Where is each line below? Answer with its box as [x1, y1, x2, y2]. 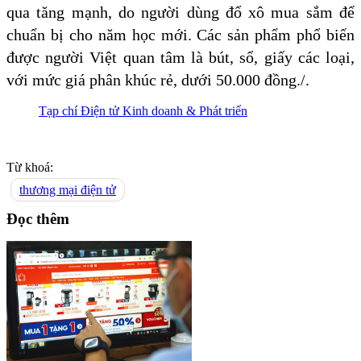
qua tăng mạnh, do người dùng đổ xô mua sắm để [6, 3, 355, 22]
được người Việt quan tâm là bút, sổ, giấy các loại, [6, 48, 355, 67]
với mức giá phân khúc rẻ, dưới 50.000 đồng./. [6, 71, 309, 89]
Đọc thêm [6, 210, 69, 227]
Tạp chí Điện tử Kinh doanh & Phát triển [39, 104, 247, 118]
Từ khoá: [6, 160, 53, 175]
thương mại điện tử [19, 183, 116, 197]
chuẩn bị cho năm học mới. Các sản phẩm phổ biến [6, 26, 355, 44]
